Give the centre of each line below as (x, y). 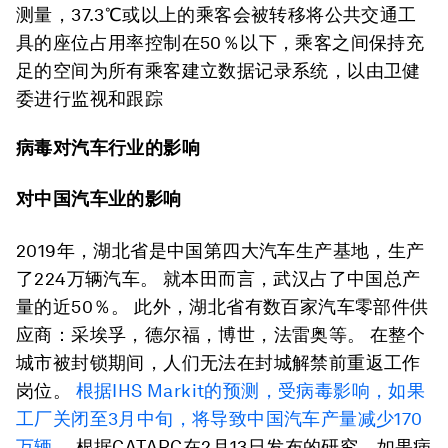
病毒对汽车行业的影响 (108, 148)
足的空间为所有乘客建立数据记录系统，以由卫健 (218, 71)
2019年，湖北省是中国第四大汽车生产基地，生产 (220, 251)
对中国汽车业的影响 (99, 199)
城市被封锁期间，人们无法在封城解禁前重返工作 (218, 363)
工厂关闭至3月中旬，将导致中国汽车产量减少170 (219, 419)
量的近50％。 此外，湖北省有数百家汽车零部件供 (222, 307)
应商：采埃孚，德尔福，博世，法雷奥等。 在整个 (221, 335)
